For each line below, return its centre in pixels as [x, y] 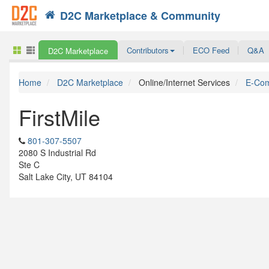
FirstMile [59, 116]
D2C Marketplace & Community [140, 16]
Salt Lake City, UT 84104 [66, 176]
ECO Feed [211, 50]
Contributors [148, 50]
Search [201, 15]
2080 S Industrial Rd [57, 152]
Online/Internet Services [184, 82]
